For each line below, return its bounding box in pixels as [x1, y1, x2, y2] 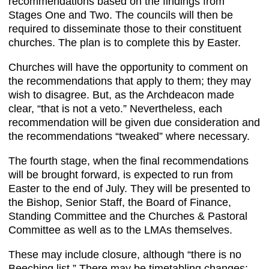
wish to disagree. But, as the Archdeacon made [8, 88, 234, 101]
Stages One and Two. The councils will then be [8, 8, 233, 21]
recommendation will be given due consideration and [8, 116, 260, 128]
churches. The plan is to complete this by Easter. [8, 36, 241, 49]
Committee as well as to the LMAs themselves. [8, 223, 232, 236]
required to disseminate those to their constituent [8, 22, 241, 35]
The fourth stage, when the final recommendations [8, 154, 249, 167]
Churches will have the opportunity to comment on [8, 61, 248, 73]
